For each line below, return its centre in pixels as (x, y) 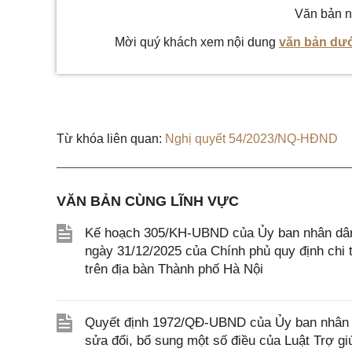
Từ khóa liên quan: (109, 139)
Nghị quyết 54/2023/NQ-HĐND (251, 139)
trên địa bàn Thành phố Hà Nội (174, 269)
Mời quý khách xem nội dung (197, 42)
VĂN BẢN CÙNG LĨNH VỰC (148, 201)
